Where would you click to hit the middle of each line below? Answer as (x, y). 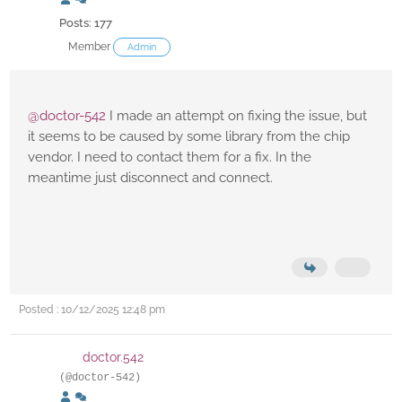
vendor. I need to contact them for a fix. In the (170, 157)
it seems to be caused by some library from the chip (189, 137)
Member (89, 47)
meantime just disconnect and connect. (152, 178)
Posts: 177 (86, 23)
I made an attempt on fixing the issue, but (236, 116)
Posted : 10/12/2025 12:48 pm (92, 310)
